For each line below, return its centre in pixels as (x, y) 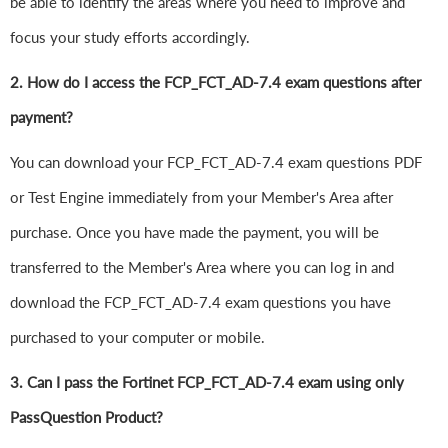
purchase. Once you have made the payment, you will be (194, 232)
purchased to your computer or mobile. (137, 337)
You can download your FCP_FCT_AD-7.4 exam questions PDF (216, 162)
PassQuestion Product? (86, 417)
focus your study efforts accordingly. (132, 37)
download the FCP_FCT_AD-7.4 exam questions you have (200, 302)
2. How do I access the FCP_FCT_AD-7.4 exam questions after (215, 82)
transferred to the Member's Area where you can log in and (202, 267)
